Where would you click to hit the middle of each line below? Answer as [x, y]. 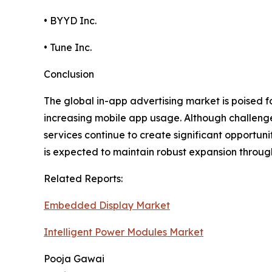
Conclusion [69, 74]
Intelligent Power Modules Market [124, 232]
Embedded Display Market [107, 206]
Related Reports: [83, 179]
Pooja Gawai [74, 259]
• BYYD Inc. [70, 21]
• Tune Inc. [68, 48]
